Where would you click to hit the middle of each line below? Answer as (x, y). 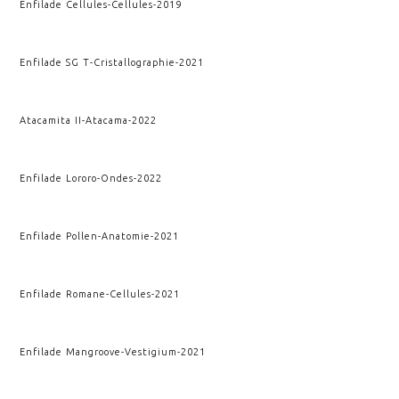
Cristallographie (135, 62)
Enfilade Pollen (59, 236)
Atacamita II (51, 120)
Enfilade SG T (55, 62)
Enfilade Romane (63, 293)
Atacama (107, 120)
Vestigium (151, 351)
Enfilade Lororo (59, 178)
